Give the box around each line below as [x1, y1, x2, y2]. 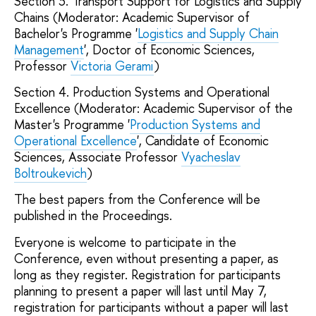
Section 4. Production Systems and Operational [14, 83, 269, 102]
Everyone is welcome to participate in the [14, 233, 236, 251]
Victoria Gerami [71, 56, 154, 75]
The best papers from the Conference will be [14, 190, 260, 209]
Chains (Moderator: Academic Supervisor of [14, 8, 250, 26]
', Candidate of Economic [137, 132, 269, 150]
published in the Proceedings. [14, 207, 172, 225]
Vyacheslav [181, 148, 241, 166]
